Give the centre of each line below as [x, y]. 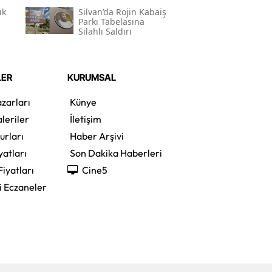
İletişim [85, 119]
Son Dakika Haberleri [116, 153]
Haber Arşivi [97, 136]
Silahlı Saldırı [105, 31]
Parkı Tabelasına [111, 21]
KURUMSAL [91, 77]
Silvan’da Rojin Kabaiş [122, 12]
